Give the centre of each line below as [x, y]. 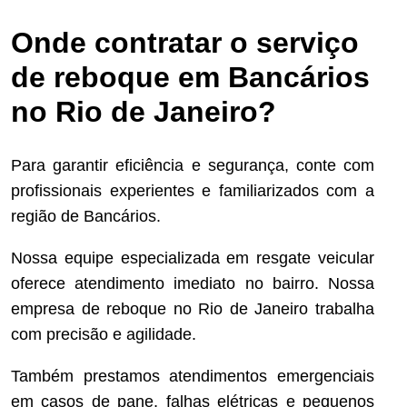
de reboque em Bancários [190, 77]
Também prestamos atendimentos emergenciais [193, 377]
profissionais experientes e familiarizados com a [193, 191]
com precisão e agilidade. [104, 335]
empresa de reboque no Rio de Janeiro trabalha [193, 309]
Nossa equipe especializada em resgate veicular [193, 258]
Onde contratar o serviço [185, 42]
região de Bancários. [86, 217]
